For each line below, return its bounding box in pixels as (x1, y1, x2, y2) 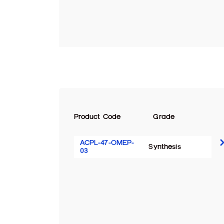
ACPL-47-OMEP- (79, 138, 134, 147)
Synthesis (148, 142, 181, 151)
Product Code (73, 112, 121, 121)
